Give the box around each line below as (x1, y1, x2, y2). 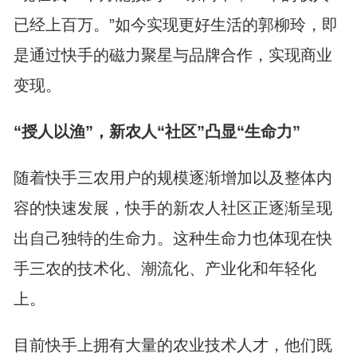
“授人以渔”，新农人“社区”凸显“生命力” (13, 123, 300, 140)
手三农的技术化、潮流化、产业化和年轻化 (13, 260, 316, 277)
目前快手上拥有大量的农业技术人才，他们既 (13, 336, 332, 354)
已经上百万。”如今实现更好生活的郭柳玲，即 (13, 16, 338, 33)
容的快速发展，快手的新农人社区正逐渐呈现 (13, 199, 332, 217)
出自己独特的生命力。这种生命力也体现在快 (13, 229, 332, 247)
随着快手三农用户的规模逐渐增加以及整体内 (13, 169, 332, 186)
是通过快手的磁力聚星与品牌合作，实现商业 (13, 46, 332, 64)
